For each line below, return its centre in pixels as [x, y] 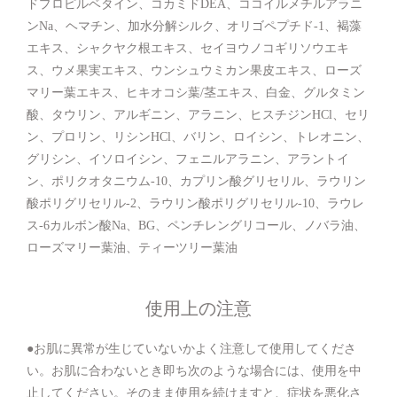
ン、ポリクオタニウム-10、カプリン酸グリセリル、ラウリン [196, 181]
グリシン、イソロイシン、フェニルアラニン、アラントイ [188, 159]
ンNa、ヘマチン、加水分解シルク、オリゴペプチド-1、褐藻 [194, 26]
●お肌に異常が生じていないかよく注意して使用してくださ [191, 348]
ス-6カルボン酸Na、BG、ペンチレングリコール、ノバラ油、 [196, 225]
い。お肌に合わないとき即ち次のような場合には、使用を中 [194, 370]
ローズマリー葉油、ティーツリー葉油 [132, 247]
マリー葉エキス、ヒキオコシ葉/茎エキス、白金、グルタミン [196, 92]
